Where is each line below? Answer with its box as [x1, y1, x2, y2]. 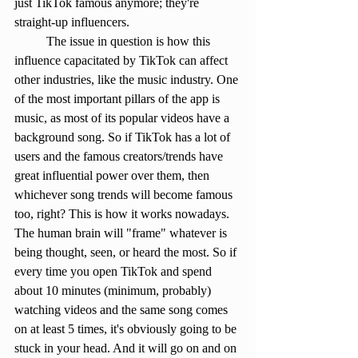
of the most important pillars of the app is [14, 92, 223, 105]
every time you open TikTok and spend [14, 265, 215, 278]
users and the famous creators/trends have [14, 149, 226, 163]
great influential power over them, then [14, 169, 213, 182]
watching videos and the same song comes [14, 303, 231, 316]
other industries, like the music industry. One [14, 73, 241, 86]
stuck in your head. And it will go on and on [14, 341, 240, 355]
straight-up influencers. [14, 15, 129, 29]
